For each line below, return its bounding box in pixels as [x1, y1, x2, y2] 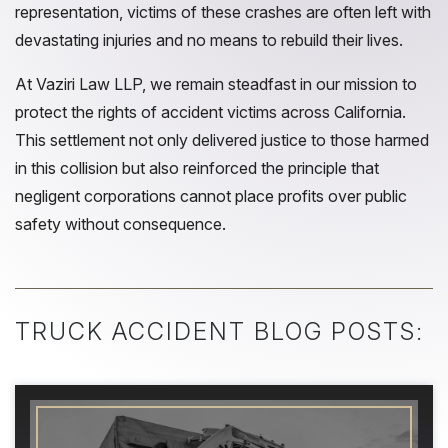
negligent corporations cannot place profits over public [15, 186, 407, 206]
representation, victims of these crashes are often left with [15, 2, 431, 22]
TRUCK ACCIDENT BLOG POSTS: [15, 317, 424, 346]
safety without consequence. [15, 214, 226, 234]
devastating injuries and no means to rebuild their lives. [15, 30, 403, 50]
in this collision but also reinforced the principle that [15, 158, 379, 178]
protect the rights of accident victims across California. [15, 102, 406, 122]
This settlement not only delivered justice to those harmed [15, 130, 429, 150]
